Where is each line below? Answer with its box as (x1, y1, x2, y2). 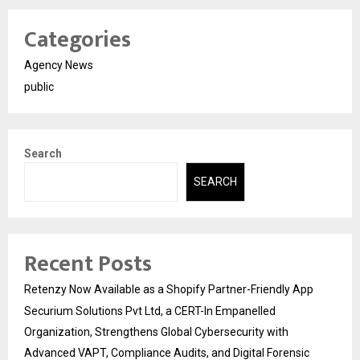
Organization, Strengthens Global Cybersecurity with (24, 325, 288, 338)
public (24, 80, 54, 94)
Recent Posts (24, 244, 152, 283)
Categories (24, 21, 131, 59)
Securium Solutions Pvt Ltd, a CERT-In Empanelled (24, 304, 276, 317)
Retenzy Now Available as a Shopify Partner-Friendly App (24, 282, 313, 296)
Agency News (24, 59, 93, 72)
